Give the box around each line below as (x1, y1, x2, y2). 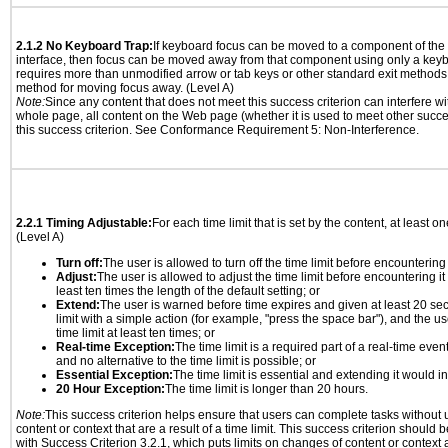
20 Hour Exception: (56, 382, 165, 396)
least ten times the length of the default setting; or (56, 284, 320, 298)
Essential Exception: (56, 368, 173, 382)
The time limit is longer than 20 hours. (165, 382, 368, 396)
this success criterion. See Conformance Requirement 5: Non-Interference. (16, 123, 419, 137)
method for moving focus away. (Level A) (16, 81, 234, 95)
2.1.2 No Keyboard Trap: (16, 39, 153, 53)
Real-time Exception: (56, 340, 175, 354)
